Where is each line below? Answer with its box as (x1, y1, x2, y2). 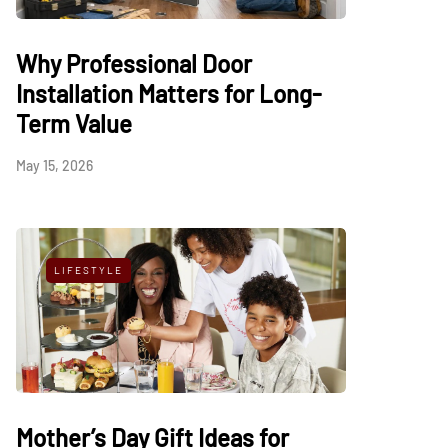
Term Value (16, 109, 132, 138)
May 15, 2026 (16, 157, 93, 174)
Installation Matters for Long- (16, 79, 322, 108)
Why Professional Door (16, 49, 252, 78)
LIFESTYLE (54, 264, 123, 276)
